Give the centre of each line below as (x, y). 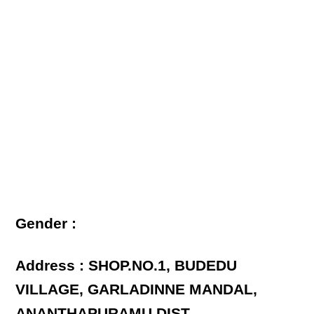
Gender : (46, 224)
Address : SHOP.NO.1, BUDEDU (127, 266)
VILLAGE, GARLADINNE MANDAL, (137, 289)
